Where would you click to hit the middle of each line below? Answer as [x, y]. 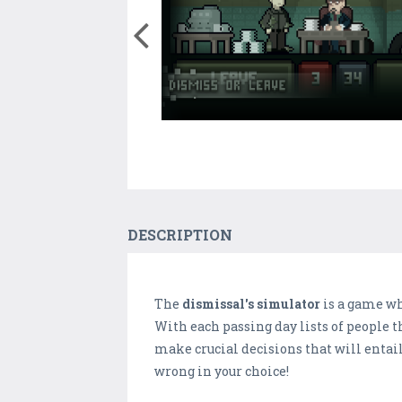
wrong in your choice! [222, 371]
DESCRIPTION [180, 235]
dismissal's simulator [251, 304]
